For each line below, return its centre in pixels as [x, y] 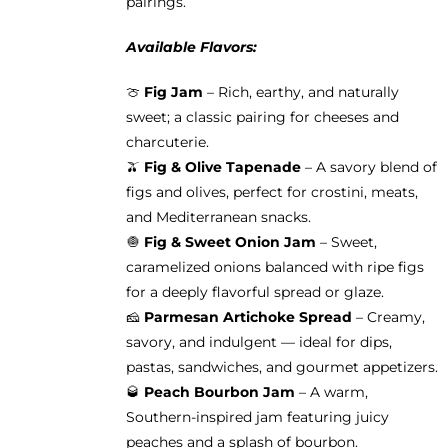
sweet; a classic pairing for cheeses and [262, 116]
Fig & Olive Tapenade [222, 166]
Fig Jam [173, 91]
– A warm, [331, 391]
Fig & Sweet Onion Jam [229, 241]
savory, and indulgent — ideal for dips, [258, 341]
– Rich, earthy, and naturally [300, 91]
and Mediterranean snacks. [218, 216]
